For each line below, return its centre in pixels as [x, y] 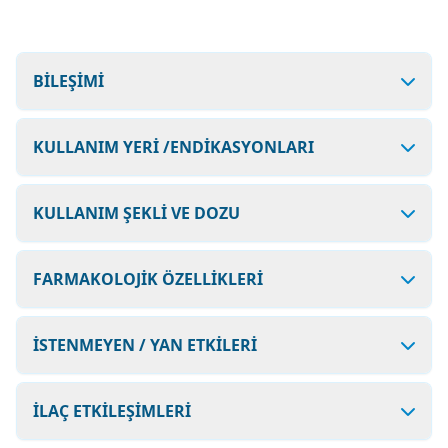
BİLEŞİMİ [68, 81]
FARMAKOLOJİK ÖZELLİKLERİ [148, 279]
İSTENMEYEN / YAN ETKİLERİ [145, 345]
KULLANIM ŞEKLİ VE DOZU [136, 213]
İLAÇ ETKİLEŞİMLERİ [112, 411]
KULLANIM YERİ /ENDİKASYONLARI [173, 147]
